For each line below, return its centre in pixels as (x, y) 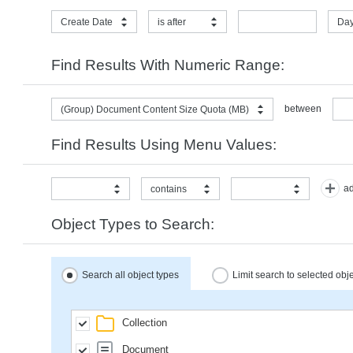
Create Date (87, 22)
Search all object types (130, 275)
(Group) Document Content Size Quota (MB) (155, 109)
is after (172, 22)
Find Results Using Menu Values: (164, 144)
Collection (143, 323)
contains (169, 189)
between (303, 109)
